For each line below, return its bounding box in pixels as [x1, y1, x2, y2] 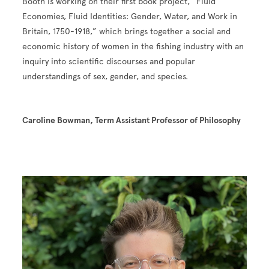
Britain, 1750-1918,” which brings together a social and [22, 26, 231, 37]
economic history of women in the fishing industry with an [22, 41, 244, 52]
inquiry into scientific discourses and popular [22, 56, 196, 67]
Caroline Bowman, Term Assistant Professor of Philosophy [22, 115, 243, 126]
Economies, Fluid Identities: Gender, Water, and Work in [22, 11, 238, 22]
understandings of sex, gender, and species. [22, 71, 189, 82]
